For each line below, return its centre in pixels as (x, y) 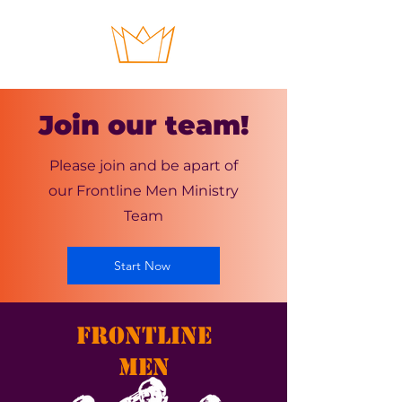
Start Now (142, 266)
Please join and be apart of (144, 166)
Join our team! (144, 125)
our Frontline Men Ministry (144, 191)
